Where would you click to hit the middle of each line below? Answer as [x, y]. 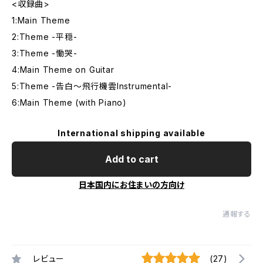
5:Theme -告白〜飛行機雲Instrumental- [92, 86]
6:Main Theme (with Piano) [69, 102]
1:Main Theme [41, 20]
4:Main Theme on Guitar [63, 70]
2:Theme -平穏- [45, 37]
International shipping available [131, 133]
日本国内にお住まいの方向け [131, 185]
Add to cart [131, 159]
